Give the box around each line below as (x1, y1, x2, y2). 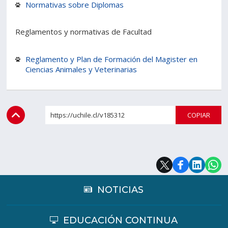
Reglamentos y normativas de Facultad (15, 26, 152, 37)
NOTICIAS (97, 184, 144, 195)
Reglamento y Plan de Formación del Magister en (25, 54, 198, 64)
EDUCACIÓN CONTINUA (63, 215, 178, 226)
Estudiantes (33, 15, 81, 25)
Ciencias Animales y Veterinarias (25, 64, 137, 74)
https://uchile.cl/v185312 (50, 110, 125, 120)
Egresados (149, 39, 193, 48)
